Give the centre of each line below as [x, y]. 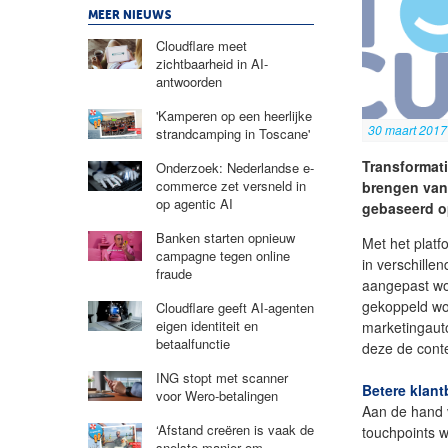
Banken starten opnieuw [225, 237]
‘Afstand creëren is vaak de [234, 429]
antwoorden [188, 81]
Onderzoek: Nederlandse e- [234, 167]
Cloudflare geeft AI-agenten [234, 307]
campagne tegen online [222, 255]
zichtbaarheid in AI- [211, 63]
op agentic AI [194, 203]
